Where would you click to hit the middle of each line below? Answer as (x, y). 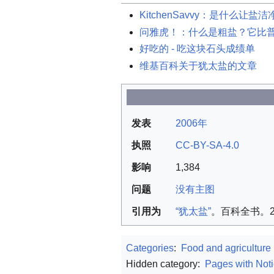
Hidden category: (164, 264)
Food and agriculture (226, 248)
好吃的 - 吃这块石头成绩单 (197, 49)
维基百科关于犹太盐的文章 (198, 65)
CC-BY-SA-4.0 (207, 145)
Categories (150, 248)
